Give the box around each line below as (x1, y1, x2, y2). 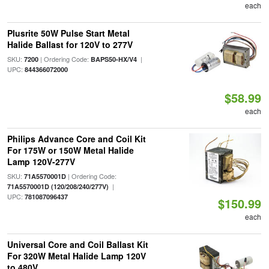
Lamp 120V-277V (7, 156, 75, 168)
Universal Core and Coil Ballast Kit (7, 238, 148, 250)
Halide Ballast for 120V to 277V (7, 38, 133, 50)
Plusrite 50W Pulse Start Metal (7, 27, 130, 39)
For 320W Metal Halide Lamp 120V (7, 250, 146, 262)
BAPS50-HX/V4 (90, 55, 137, 64)
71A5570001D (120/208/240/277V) (7, 182, 109, 191)
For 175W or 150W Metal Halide (7, 144, 134, 156)
